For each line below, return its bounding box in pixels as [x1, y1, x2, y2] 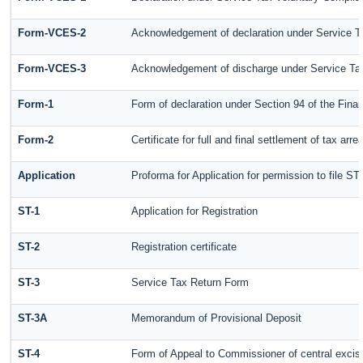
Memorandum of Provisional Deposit [131, 312, 302, 325]
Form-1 [18, 98, 54, 111]
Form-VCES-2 [18, 27, 87, 40]
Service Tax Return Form [131, 276, 250, 289]
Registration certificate [131, 241, 237, 254]
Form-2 [18, 134, 54, 147]
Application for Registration [131, 205, 258, 218]
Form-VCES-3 [18, 62, 87, 75]
